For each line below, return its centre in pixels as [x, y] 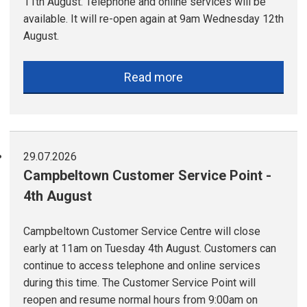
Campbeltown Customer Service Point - [147, 176]
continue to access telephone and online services [142, 266]
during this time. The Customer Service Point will [139, 283]
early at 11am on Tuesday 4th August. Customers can [150, 249]
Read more [153, 77]
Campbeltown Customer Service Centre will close [142, 232]
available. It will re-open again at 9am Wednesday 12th [153, 19]
